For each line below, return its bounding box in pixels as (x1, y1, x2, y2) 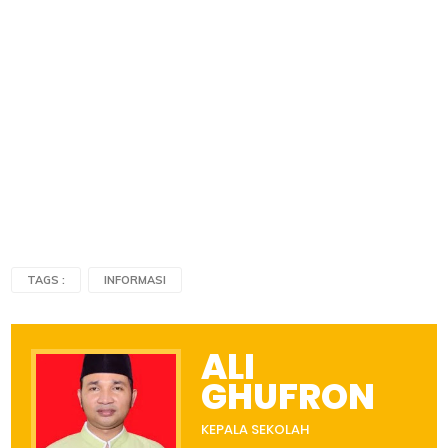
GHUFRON (201, 372, 376, 421)
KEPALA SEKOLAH (201, 420, 310, 439)
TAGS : (27, 273, 66, 287)
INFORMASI (104, 273, 167, 287)
